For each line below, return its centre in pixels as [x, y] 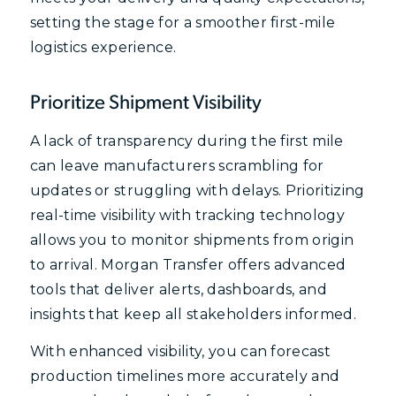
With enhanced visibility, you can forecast [180, 351]
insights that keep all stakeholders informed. [193, 315]
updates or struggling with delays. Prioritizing [197, 191]
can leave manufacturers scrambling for [177, 166]
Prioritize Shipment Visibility [145, 103]
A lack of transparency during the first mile [187, 141]
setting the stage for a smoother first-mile [183, 23]
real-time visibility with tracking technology [187, 216]
